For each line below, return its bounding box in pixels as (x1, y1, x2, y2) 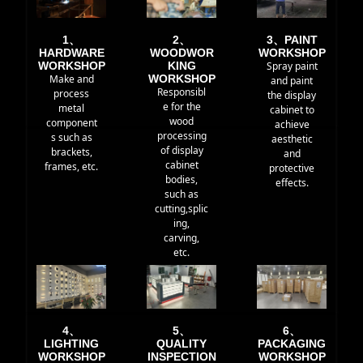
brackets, (50, 145, 92, 160)
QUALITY (156, 336, 207, 350)
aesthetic (271, 132, 313, 147)
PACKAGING (258, 336, 326, 350)
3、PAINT (266, 33, 318, 47)
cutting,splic (155, 202, 208, 216)
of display (160, 143, 203, 158)
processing (156, 129, 207, 143)
